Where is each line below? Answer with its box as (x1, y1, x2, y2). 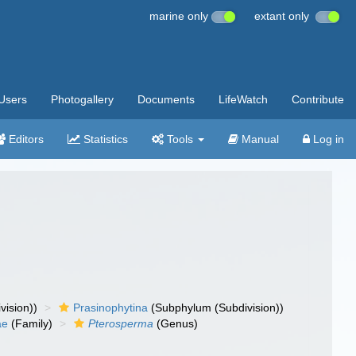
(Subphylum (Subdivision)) (148, 301, 284, 314)
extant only (254, 10, 315, 22)
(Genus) (153, 317, 199, 330)
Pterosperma (88, 317, 154, 330)
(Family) (8, 317, 53, 330)
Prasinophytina (73, 301, 149, 314)
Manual (238, 133, 279, 145)
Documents (137, 93, 195, 106)
